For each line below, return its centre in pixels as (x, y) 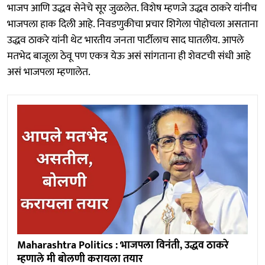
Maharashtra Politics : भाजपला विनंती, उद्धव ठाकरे (123, 245)
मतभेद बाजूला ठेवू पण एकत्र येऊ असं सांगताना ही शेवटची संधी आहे (129, 56)
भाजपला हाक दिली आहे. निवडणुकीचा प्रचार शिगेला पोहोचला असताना (132, 24)
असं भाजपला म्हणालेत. (49, 72)
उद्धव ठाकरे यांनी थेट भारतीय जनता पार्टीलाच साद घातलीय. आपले (125, 40)
